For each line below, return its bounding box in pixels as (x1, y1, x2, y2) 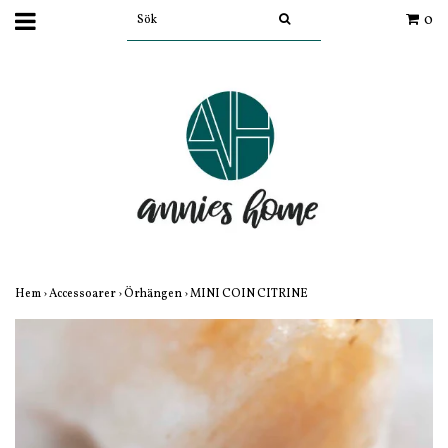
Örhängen (124, 286, 184, 302)
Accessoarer (49, 286, 118, 302)
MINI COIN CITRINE (190, 286, 310, 302)
